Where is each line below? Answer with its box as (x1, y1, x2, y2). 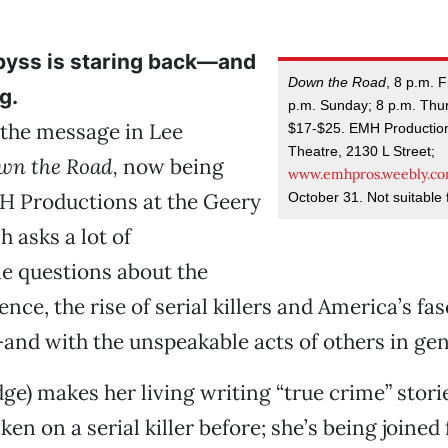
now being (117, 153, 224, 180)
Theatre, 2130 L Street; (288, 142, 436, 159)
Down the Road (288, 73, 387, 90)
